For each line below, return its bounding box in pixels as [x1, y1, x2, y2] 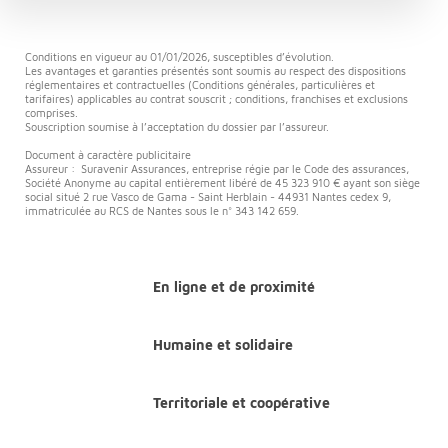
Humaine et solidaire [152, 335, 293, 353]
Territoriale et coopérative [152, 393, 330, 411]
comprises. [25, 105, 78, 119]
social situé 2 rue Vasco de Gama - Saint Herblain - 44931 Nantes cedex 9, [25, 189, 391, 203]
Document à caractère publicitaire [25, 147, 191, 161]
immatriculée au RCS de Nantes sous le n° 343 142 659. [25, 203, 299, 217]
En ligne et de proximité [152, 277, 315, 295]
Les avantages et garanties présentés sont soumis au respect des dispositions [25, 63, 406, 77]
